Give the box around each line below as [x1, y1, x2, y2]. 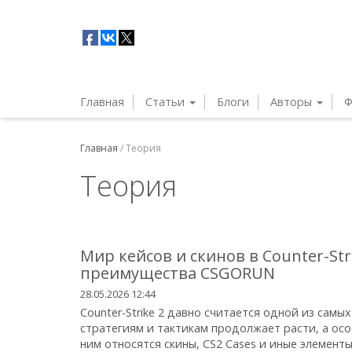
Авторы [270, 94, 315, 109]
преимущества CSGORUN [80, 262, 275, 284]
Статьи [145, 94, 188, 109]
